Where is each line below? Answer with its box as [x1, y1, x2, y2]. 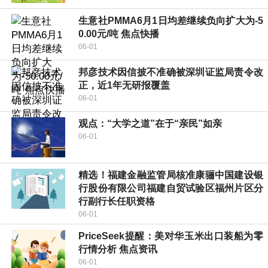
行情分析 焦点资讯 [78, 243, 157, 254]
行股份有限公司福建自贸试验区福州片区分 [78, 182, 263, 193]
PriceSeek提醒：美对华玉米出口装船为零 [78, 230, 263, 241]
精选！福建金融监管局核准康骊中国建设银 [78, 169, 263, 180]
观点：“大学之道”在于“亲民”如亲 [78, 118, 222, 129]
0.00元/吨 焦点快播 [78, 28, 159, 39]
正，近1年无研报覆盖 [78, 80, 170, 90]
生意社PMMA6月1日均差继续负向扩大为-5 [78, 15, 263, 26]
